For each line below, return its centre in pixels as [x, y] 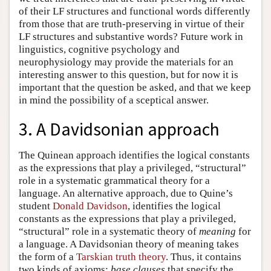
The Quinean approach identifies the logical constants [134, 155]
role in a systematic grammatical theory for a [114, 181]
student [36, 206]
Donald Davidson [90, 206]
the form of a [47, 257]
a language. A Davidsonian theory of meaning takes [129, 244]
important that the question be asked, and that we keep [135, 87]
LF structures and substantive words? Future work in [131, 36]
